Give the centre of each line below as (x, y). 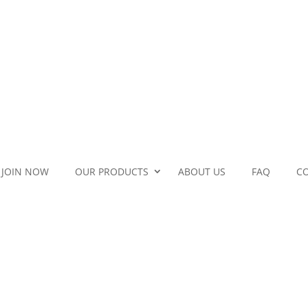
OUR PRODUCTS (112, 171)
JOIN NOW (25, 171)
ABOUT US (202, 171)
